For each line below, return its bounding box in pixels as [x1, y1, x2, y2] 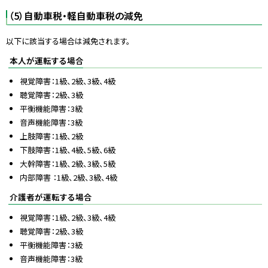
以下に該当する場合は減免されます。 [6, 35, 132, 47]
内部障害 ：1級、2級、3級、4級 [20, 171, 118, 183]
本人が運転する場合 [10, 54, 84, 66]
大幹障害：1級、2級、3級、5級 [20, 157, 116, 169]
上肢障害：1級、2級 [20, 130, 84, 142]
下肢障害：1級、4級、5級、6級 [20, 144, 116, 156]
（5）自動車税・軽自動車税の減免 [9, 8, 143, 23]
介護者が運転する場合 [10, 190, 92, 203]
